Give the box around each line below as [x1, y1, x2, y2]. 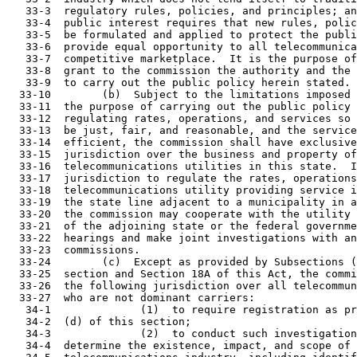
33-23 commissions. [6, 244, 140, 256]
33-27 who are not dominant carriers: [6, 292, 255, 304]
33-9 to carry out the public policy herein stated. [6, 76, 351, 88]
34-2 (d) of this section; [6, 316, 191, 328]
